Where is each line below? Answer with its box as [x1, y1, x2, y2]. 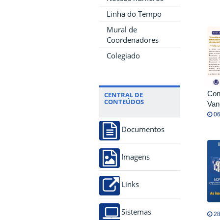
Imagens [121, 153, 150, 161]
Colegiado [107, 50, 140, 60]
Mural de [107, 24, 137, 34]
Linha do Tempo [107, 8, 162, 19]
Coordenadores [107, 34, 159, 45]
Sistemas [121, 208, 151, 216]
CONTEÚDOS [104, 97, 144, 106]
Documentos [121, 125, 165, 133]
